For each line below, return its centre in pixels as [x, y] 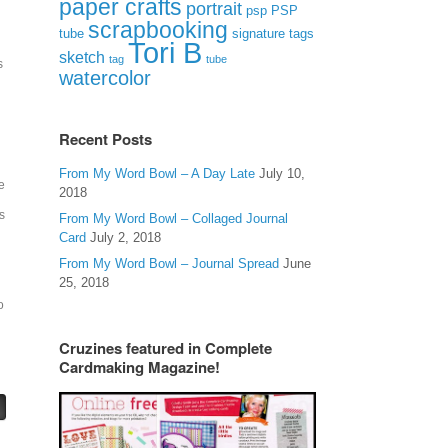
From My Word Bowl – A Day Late [157, 173]
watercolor [105, 78]
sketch [82, 57]
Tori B [165, 53]
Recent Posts [106, 139]
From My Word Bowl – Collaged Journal [174, 218]
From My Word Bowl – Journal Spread [169, 263]
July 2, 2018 [126, 237]
